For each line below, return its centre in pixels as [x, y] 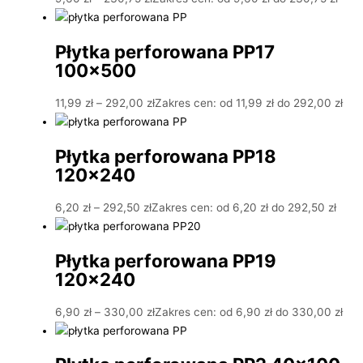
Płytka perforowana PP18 [166, 156]
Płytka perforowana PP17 [165, 51]
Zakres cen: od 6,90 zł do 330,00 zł [249, 312]
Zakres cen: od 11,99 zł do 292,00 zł [249, 103]
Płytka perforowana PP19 [166, 260]
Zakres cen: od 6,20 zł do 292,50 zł [244, 208]
